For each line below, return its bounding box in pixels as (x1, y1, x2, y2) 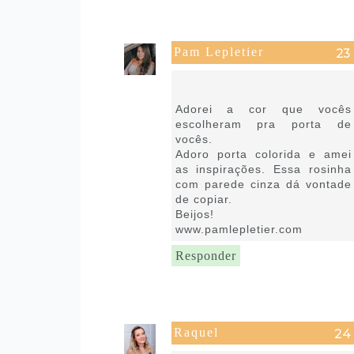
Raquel (173, 325, 219, 339)
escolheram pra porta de (175, 117, 352, 130)
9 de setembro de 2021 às (173, 70, 309, 80)
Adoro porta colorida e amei (175, 147, 352, 160)
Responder (175, 248, 236, 262)
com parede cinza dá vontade (175, 177, 352, 190)
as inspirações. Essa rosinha (175, 162, 352, 175)
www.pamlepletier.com (175, 222, 303, 235)
